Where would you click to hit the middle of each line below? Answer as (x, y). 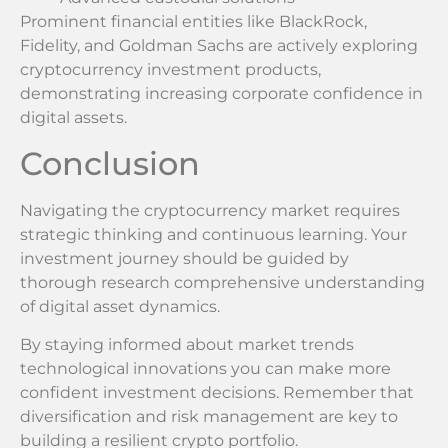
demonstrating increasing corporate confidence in (221, 94)
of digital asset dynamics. (120, 306)
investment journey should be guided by (184, 258)
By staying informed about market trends (187, 345)
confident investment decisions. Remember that (217, 393)
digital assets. (73, 118)
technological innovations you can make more (205, 369)
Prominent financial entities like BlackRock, (193, 22)
